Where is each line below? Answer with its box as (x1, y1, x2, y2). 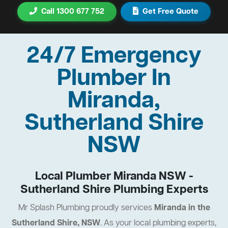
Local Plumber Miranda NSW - (35, 169, 193, 185)
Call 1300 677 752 (41, 7, 104, 17)
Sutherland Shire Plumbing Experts (20, 182, 208, 198)
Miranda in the (154, 203, 210, 214)
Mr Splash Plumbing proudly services (18, 203, 154, 214)
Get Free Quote (142, 7, 198, 17)
